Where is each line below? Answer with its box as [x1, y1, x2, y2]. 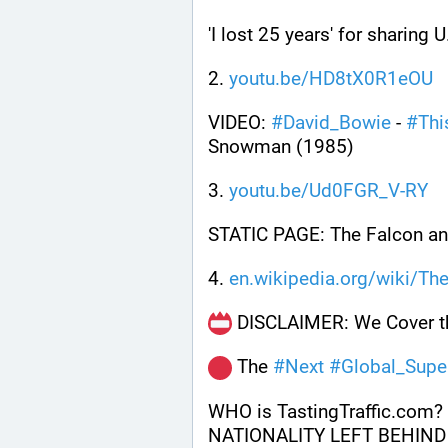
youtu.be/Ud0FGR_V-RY [229, 178, 428, 202]
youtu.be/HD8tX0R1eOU [229, 66, 433, 90]
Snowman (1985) [208, 134, 354, 158]
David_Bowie [283, 110, 391, 134]
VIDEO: [208, 110, 271, 134]
